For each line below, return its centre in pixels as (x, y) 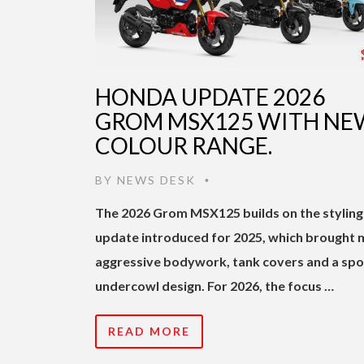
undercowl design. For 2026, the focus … (214, 285)
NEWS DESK (156, 180)
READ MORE (149, 331)
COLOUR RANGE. (184, 145)
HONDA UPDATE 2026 (210, 96)
